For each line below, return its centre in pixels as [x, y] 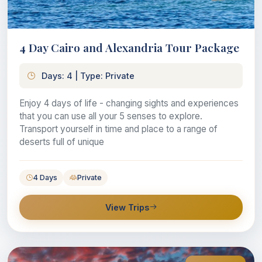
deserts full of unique [62, 142]
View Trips [127, 207]
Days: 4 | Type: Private [88, 75]
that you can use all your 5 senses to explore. [111, 116]
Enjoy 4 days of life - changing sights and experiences [129, 103]
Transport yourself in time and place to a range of [118, 129]
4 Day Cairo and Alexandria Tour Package [129, 47]
